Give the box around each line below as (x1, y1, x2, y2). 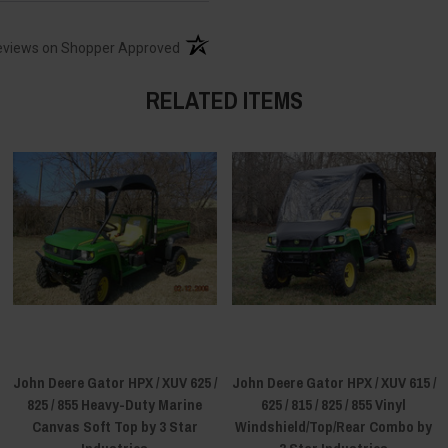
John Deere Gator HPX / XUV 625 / (12, 371, 217, 393)
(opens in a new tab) (179, 34, 308, 51)
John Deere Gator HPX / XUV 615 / (231, 371, 436, 393)
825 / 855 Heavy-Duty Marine (27, 393, 202, 415)
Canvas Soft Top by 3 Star (31, 415, 198, 437)
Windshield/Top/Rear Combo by (235, 415, 432, 437)
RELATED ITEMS (145, 83, 303, 116)
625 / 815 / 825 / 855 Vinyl (261, 393, 406, 415)
